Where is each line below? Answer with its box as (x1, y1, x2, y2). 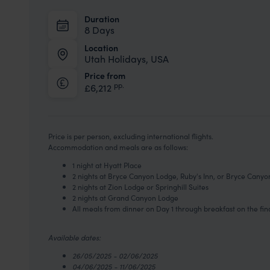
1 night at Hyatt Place (72, 159, 142, 171)
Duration (84, 13, 119, 25)
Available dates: (48, 231, 101, 243)
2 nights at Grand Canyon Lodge (72, 192, 178, 203)
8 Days (84, 23, 115, 37)
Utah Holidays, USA (84, 52, 169, 66)
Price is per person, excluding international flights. (48, 130, 213, 142)
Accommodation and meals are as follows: (48, 141, 188, 152)
